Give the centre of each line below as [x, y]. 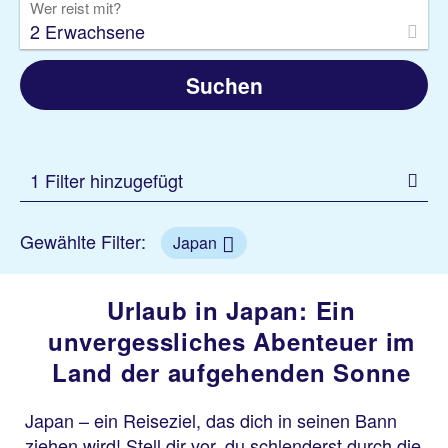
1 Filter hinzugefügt [106, 180]
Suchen [224, 85]
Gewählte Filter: [85, 241]
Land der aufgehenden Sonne [231, 372]
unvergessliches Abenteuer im [231, 341]
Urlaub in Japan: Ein [231, 310]
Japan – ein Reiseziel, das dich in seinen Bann [211, 420]
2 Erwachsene [87, 31]
